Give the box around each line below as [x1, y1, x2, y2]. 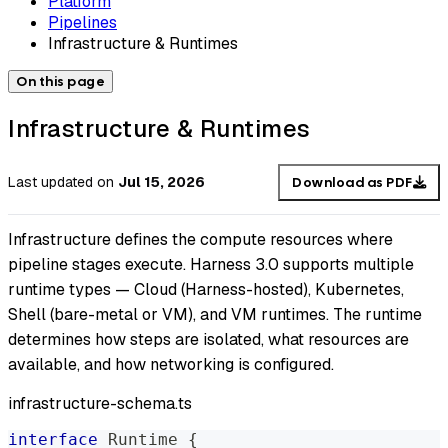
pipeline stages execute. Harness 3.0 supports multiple [8, 254, 414, 276]
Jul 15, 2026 [118, 173, 205, 192]
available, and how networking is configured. [8, 354, 334, 376]
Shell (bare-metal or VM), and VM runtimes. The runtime [8, 304, 422, 326]
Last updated [8, 173, 93, 192]
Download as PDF [292, 173, 413, 191]
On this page [16, 72, 105, 90]
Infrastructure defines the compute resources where [8, 229, 393, 251]
